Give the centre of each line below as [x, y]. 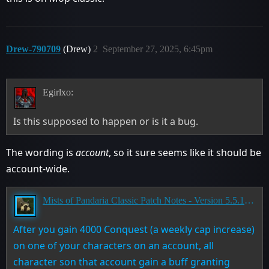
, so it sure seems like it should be [185, 152]
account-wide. [38, 168]
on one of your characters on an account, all [114, 245]
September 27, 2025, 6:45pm [158, 49]
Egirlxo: [58, 92]
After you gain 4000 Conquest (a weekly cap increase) [134, 229]
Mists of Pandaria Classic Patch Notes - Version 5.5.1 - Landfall [249, 200]
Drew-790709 [33, 49]
